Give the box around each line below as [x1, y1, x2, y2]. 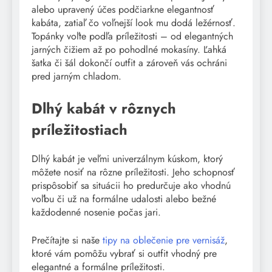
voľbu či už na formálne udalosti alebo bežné [32, 192, 216, 206]
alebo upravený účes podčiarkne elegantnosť [32, 2, 214, 17]
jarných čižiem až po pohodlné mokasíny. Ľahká [32, 42, 226, 57]
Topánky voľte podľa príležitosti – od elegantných [32, 29, 233, 44]
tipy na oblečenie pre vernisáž [103, 233, 225, 248]
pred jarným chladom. [32, 69, 121, 84]
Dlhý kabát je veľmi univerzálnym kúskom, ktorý [32, 152, 223, 166]
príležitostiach [32, 119, 127, 141]
